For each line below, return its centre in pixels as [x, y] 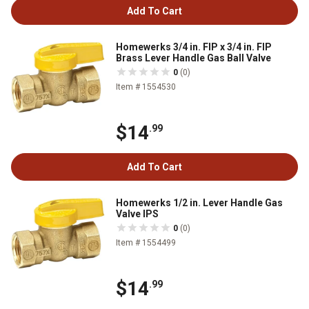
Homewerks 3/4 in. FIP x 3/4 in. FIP [194, 47]
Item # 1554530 [146, 87]
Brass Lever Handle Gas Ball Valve [193, 58]
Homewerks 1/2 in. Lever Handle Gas [199, 203]
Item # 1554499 [146, 243]
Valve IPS [137, 214]
